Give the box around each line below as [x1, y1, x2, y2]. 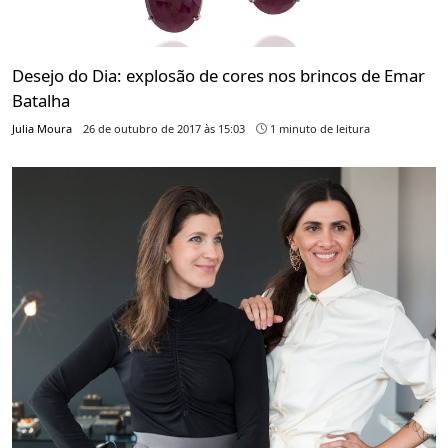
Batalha [12, 88, 70, 112]
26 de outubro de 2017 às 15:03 [83, 120, 245, 136]
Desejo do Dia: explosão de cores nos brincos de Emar [12, 63, 425, 87]
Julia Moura [12, 120, 72, 136]
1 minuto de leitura [267, 120, 370, 136]
